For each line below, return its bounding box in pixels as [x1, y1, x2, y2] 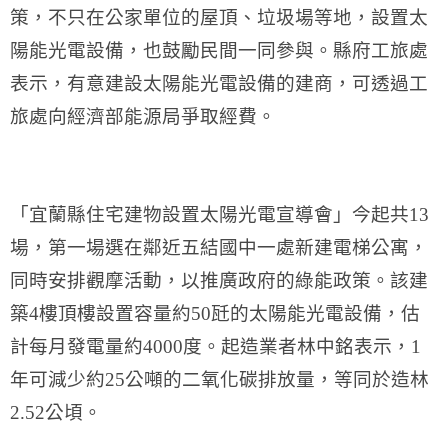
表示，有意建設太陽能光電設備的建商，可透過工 [10, 72, 428, 94]
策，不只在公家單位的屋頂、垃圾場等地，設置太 [10, 6, 428, 28]
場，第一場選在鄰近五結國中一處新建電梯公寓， [10, 236, 428, 258]
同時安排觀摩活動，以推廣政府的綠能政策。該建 [10, 269, 428, 291]
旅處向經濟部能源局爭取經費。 [10, 105, 276, 127]
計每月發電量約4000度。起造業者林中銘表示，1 [10, 335, 421, 357]
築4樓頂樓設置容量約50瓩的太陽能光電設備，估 [10, 302, 420, 324]
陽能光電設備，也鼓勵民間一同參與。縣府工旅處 [10, 39, 428, 61]
